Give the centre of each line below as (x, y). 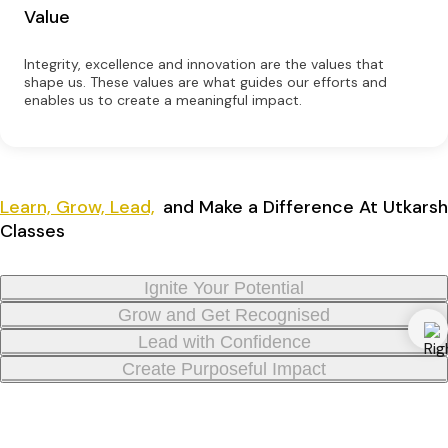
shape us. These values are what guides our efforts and (205, 82)
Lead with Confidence (224, 342)
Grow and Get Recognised (224, 315)
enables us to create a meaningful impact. (163, 100)
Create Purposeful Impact (224, 369)
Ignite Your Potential (224, 288)
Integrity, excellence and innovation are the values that (204, 64)
